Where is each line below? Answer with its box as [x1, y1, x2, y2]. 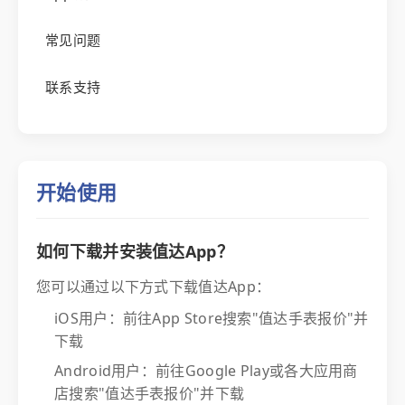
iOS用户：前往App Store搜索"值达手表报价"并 [54, 308, 369, 328]
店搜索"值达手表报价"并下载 [54, 383, 245, 403]
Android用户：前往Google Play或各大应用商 [54, 361, 358, 381]
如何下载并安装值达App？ [36, 240, 233, 262]
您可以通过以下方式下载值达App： [36, 277, 271, 297]
